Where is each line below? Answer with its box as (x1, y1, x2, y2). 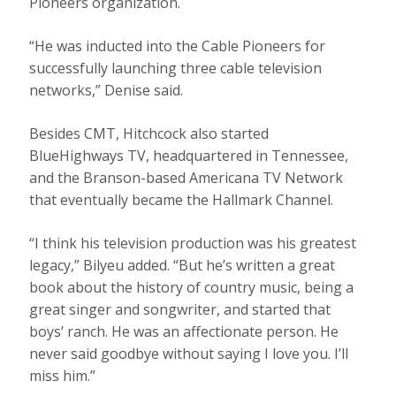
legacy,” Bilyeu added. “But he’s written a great (29, 255, 336, 275)
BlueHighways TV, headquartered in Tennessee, (29, 145, 349, 165)
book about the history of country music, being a (29, 277, 354, 297)
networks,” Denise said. (29, 80, 184, 100)
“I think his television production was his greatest (29, 232, 357, 253)
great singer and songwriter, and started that (29, 299, 331, 319)
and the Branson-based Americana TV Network (29, 167, 344, 187)
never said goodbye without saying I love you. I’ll (29, 343, 349, 363)
